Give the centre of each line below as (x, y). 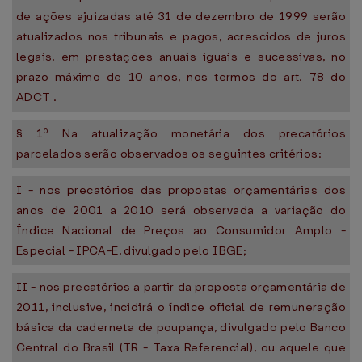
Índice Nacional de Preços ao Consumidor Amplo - (181, 230)
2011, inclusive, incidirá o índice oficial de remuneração (181, 307)
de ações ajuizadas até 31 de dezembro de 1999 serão (181, 16)
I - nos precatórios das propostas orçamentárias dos (181, 190)
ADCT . (37, 97)
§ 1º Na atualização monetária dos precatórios (181, 133)
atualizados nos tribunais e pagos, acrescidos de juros (181, 36)
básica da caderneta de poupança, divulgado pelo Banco (181, 327)
